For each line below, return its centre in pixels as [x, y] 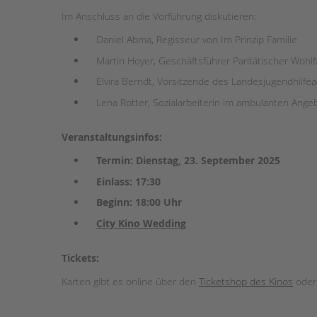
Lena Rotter [122, 102]
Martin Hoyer [125, 60]
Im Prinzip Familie [259, 40]
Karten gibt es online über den [130, 282]
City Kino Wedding [141, 223]
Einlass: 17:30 [128, 181]
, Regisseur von [186, 40]
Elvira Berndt [124, 81]
